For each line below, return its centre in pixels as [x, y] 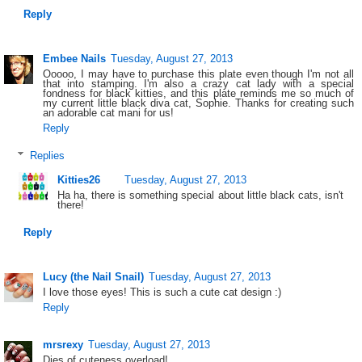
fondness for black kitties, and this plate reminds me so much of [198, 93]
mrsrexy [63, 345]
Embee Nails [75, 58]
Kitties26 [78, 180]
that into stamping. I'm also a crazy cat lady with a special [198, 83]
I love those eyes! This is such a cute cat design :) [162, 292]
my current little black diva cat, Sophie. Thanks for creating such [198, 103]
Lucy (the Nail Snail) [94, 276]
